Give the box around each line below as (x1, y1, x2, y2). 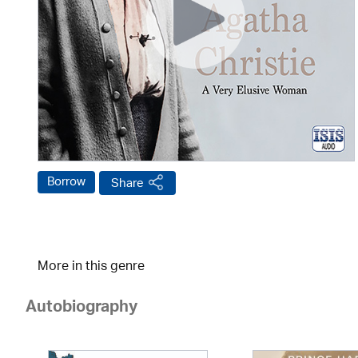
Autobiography (26, 293, 137, 325)
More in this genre (38, 254, 145, 280)
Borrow (47, 169, 86, 195)
